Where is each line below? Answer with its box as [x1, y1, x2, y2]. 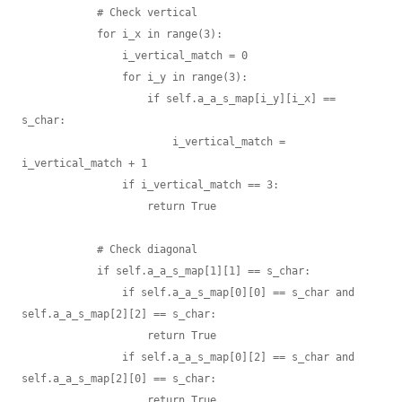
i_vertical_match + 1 [22, 157, 147, 170]
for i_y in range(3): [22, 71, 122, 83]
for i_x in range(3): [22, 28, 97, 40]
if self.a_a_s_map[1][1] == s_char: [22, 265, 97, 277]
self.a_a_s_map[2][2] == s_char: [22, 308, 216, 320]
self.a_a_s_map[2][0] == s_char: [22, 372, 216, 385]
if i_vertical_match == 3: [22, 179, 122, 191]
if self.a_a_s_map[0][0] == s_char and [22, 286, 122, 299]
